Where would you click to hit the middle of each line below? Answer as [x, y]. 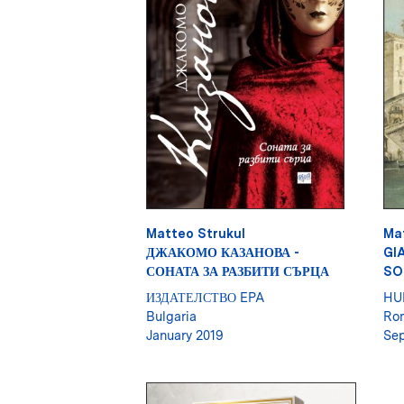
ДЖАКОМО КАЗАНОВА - [223, 252]
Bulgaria [171, 317]
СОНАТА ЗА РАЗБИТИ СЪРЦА [238, 271]
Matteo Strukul [196, 234]
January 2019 [185, 335]
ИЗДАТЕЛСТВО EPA [205, 298]
